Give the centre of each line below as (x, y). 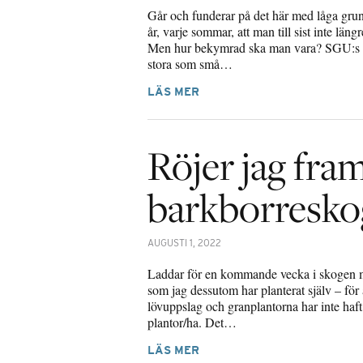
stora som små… (190, 63)
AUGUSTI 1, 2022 (184, 242)
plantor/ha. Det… (192, 322)
